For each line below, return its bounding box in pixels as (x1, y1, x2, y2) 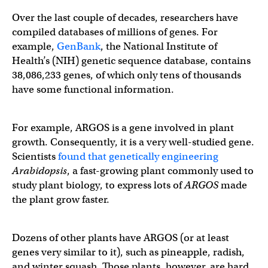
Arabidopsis (12, 164, 67, 177)
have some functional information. (12, 83, 176, 96)
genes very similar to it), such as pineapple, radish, (12, 245, 245, 258)
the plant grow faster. (12, 193, 112, 206)
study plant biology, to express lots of (12, 178, 184, 191)
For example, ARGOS (12, 121, 109, 134)
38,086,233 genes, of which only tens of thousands (12, 68, 241, 81)
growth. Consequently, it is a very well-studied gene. (12, 135, 254, 148)
